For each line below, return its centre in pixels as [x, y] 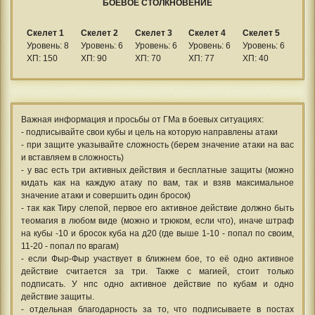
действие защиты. [58, 297]
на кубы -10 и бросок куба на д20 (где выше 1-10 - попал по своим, [157, 234]
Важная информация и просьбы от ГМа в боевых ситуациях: [142, 120]
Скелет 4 [207, 33]
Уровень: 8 [47, 45]
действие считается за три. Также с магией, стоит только [157, 272]
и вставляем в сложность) [72, 158]
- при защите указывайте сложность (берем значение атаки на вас [157, 145]
